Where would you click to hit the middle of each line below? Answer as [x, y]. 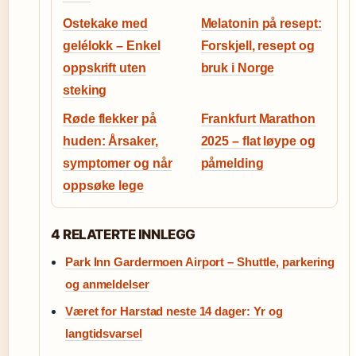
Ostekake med [105, 23]
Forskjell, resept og [257, 46]
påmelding [232, 163]
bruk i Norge [238, 68]
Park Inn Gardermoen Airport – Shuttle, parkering [200, 262]
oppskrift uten [104, 68]
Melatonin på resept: [261, 23]
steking [85, 90]
